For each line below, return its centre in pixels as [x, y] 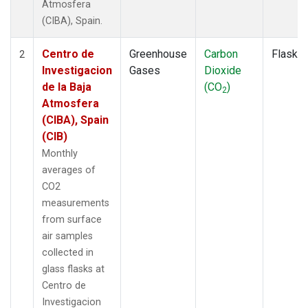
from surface [72, 219]
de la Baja [67, 87]
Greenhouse [158, 54]
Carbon [221, 54]
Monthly [60, 153]
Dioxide [223, 70]
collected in [68, 252]
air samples [67, 236]
